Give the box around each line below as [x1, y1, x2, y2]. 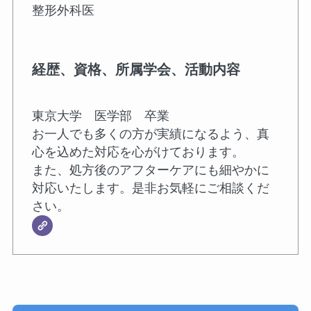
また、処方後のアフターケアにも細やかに [31, 162, 269, 177]
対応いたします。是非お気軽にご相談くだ [31, 180, 269, 195]
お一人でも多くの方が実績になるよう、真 [31, 126, 269, 141]
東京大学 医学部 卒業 [31, 108, 169, 123]
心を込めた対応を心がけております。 [31, 144, 244, 159]
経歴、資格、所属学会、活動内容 [31, 62, 240, 78]
